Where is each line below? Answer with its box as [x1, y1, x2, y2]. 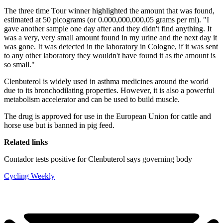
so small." [4, 60, 35, 69]
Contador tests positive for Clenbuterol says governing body [4, 155, 192, 164]
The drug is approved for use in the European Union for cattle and [4, 112, 211, 121]
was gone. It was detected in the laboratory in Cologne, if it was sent [4, 42, 218, 51]
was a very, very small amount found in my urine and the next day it [4, 33, 217, 42]
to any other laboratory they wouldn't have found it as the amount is [4, 51, 216, 60]
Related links [4, 138, 48, 147]
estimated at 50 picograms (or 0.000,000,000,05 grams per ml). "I [4, 15, 209, 24]
